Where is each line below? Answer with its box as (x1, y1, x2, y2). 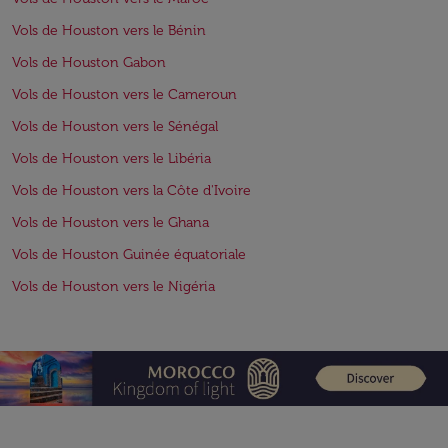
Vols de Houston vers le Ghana (12, 214, 209, 231)
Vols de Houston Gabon (12, 54, 166, 71)
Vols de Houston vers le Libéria (12, 150, 211, 167)
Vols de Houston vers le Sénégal (12, 118, 218, 135)
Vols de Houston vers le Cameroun (12, 86, 237, 103)
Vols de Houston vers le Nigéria (12, 278, 215, 295)
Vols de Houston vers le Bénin (12, 22, 206, 39)
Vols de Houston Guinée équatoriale (12, 246, 246, 263)
